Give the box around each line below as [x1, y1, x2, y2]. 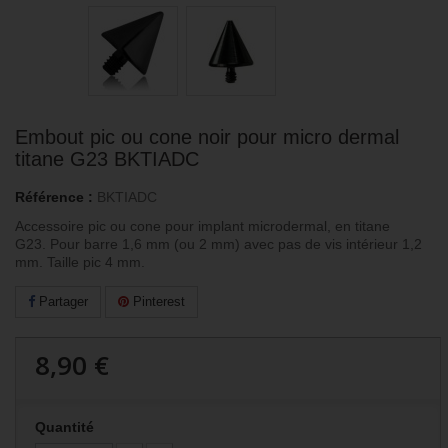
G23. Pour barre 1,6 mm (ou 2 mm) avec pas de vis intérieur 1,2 [15, 236, 422, 253]
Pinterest [129, 294, 185, 310]
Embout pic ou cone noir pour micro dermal [15, 126, 399, 149]
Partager [35, 294, 88, 310]
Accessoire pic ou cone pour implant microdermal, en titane [15, 218, 390, 235]
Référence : [15, 189, 93, 206]
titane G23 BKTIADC [15, 148, 199, 171]
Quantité [35, 419, 94, 436]
